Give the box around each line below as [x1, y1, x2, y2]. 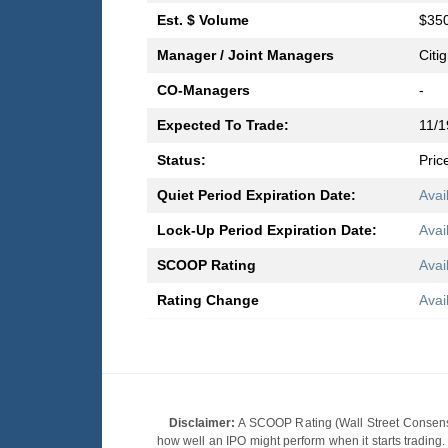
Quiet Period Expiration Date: [157, 187, 356, 204]
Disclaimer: [169, 416, 235, 431]
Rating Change [157, 292, 259, 309]
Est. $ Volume [157, 12, 249, 29]
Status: [157, 152, 206, 169]
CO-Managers [157, 82, 250, 99]
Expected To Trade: [157, 117, 289, 134]
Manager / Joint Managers [157, 47, 334, 64]
